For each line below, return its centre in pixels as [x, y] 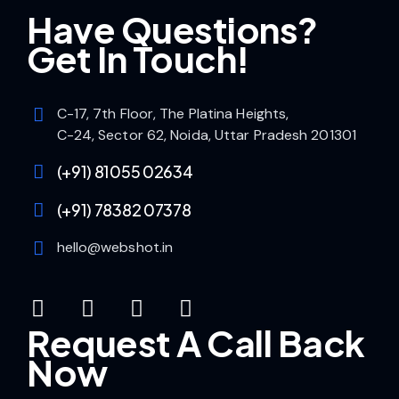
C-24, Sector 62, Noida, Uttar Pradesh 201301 [206, 134]
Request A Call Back [196, 342]
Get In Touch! [138, 58]
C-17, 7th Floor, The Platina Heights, [173, 113]
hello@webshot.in [115, 247]
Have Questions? [172, 28]
